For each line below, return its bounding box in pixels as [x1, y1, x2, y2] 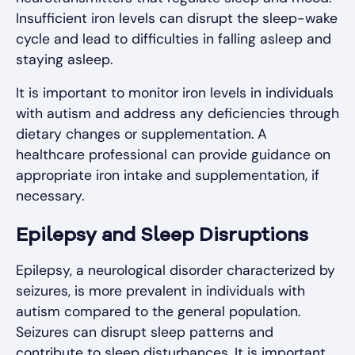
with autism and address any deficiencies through [16, 105, 339, 123]
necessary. [16, 187, 84, 205]
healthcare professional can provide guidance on [16, 146, 330, 164]
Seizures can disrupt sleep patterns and [16, 323, 273, 342]
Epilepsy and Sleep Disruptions [16, 227, 308, 246]
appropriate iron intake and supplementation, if [16, 166, 319, 185]
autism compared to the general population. [16, 303, 300, 321]
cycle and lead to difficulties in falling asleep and [16, 30, 331, 48]
